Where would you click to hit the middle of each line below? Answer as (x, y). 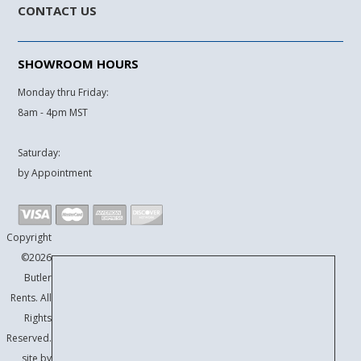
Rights (37, 318)
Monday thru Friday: (64, 93)
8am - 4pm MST (53, 113)
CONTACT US (58, 11)
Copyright (29, 238)
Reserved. (29, 338)
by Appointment (55, 173)
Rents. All (31, 298)
